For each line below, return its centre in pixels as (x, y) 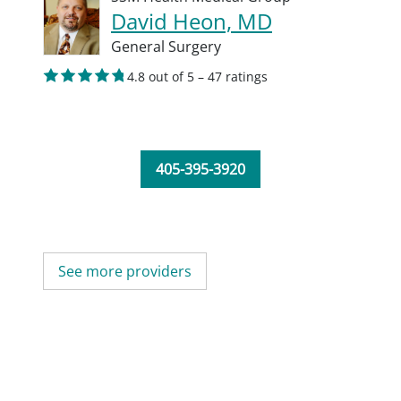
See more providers (125, 271)
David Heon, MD (192, 21)
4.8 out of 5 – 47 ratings (197, 77)
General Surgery (166, 47)
